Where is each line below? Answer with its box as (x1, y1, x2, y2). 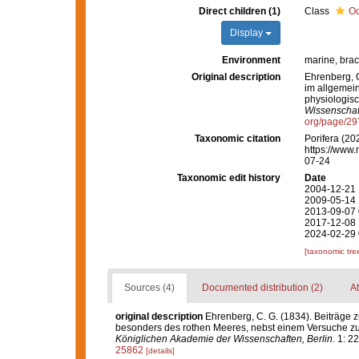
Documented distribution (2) (201, 282, 323, 293)
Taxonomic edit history (176, 172, 280, 184)
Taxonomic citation (194, 133, 280, 144)
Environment (221, 54, 280, 66)
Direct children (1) (198, 6, 280, 17)
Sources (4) (123, 282, 175, 293)
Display (229, 27, 265, 38)
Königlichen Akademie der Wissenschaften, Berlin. (115, 333, 335, 345)
